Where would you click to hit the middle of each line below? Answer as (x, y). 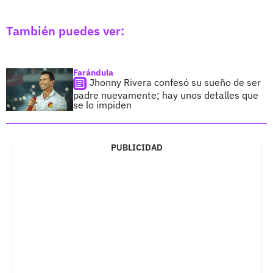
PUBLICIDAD (136, 147)
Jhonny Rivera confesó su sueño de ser (175, 82)
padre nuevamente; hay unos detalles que (166, 95)
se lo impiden (102, 105)
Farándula (93, 72)
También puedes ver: (65, 30)
